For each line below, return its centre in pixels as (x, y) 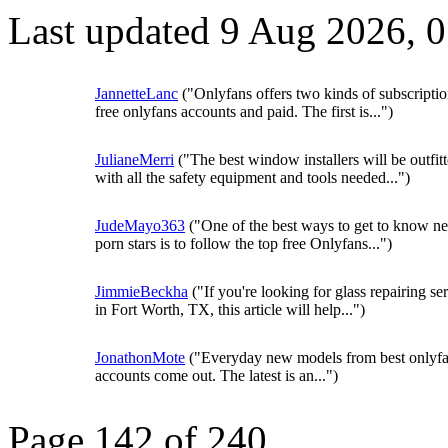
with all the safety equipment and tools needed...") (252, 177)
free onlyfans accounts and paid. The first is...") (244, 111)
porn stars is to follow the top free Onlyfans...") (243, 243)
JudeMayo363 (140, 225)
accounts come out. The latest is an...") (216, 375)
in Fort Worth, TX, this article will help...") (230, 309)
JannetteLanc (136, 93)
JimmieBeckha (141, 291)
